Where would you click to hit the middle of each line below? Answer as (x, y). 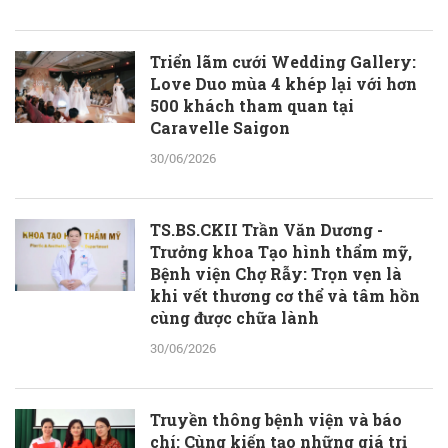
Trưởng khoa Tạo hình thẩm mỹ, (281, 251)
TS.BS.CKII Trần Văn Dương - (266, 229)
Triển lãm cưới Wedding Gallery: (283, 61)
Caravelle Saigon (220, 127)
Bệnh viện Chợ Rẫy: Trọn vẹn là (276, 273)
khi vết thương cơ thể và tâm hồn (285, 295)
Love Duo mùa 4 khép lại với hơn (283, 83)
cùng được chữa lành (234, 317)
